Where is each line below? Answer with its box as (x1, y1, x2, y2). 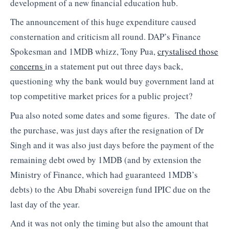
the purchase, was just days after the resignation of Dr (10, 124, 204, 136)
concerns (10, 60, 45, 73)
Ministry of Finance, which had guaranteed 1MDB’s (10, 168, 198, 180)
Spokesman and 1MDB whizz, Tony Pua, (10, 45, 157, 58)
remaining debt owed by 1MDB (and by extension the (10, 153, 201, 166)
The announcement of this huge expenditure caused (10, 16, 196, 28)
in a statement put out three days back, (45, 60, 183, 73)
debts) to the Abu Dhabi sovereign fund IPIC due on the (10, 183, 211, 195)
